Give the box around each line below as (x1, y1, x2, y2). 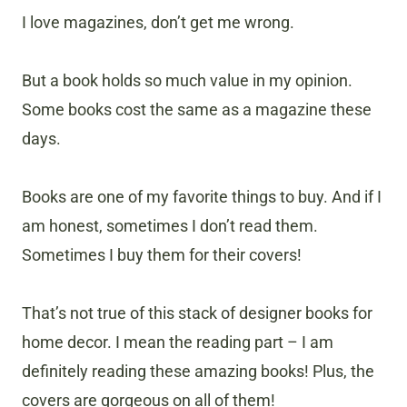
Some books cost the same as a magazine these (22, 100, 372, 120)
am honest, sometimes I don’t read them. (22, 216, 318, 236)
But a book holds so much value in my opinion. (22, 71, 352, 91)
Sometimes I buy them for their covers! (22, 245, 302, 265)
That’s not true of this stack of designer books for (22, 303, 372, 323)
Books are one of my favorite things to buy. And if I (22, 187, 382, 207)
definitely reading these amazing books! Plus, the (22, 362, 374, 382)
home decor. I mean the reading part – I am (22, 333, 333, 352)
